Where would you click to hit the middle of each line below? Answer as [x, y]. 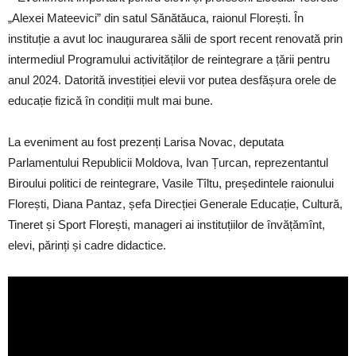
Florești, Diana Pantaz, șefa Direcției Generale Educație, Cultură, [175, 204]
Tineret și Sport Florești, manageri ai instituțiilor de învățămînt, [166, 224]
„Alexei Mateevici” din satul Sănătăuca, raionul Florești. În [156, 18]
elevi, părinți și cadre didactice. [87, 245]
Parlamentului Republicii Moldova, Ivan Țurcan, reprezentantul [168, 163]
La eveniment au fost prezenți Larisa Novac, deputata [146, 142]
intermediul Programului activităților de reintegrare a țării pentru [169, 59]
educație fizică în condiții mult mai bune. [110, 101]
